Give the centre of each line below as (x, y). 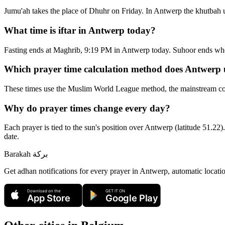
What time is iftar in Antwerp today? (80, 30)
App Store (49, 198)
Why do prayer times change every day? (87, 108)
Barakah (18, 154)
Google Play (132, 198)
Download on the (44, 191)
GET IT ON (116, 191)
